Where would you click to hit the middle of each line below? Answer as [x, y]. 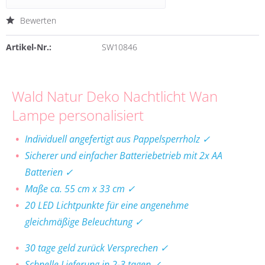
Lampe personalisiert [78, 115]
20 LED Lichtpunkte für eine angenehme [107, 205]
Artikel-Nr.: [29, 47]
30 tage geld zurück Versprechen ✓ [96, 248]
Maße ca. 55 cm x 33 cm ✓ [80, 189]
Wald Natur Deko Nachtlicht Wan [115, 96]
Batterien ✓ [49, 172]
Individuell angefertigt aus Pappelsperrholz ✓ [117, 139]
